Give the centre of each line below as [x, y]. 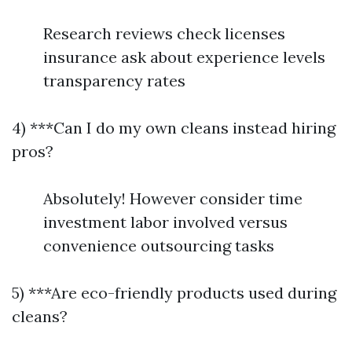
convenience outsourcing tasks [159, 246]
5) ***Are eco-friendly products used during [174, 293]
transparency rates [114, 81]
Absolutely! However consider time [173, 198]
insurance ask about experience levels [184, 57]
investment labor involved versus [165, 222]
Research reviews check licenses [164, 33]
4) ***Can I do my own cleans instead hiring [174, 128]
